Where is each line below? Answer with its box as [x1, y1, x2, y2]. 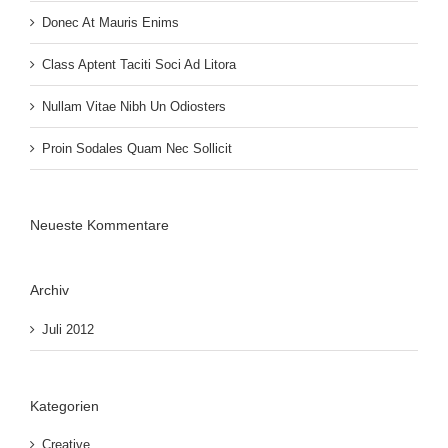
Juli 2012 [42, 321, 94, 337]
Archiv [30, 281, 69, 298]
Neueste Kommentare [30, 216, 169, 233]
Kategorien [30, 397, 99, 414]
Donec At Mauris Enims [42, 14, 179, 30]
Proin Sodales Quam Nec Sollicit [42, 140, 232, 156]
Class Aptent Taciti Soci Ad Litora [42, 56, 236, 72]
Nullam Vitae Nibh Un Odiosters [42, 98, 226, 114]
